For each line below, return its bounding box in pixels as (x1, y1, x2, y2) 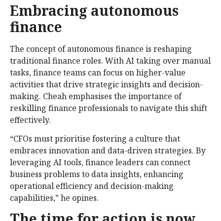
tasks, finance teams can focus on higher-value (10, 67, 185, 78)
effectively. (10, 114, 51, 125)
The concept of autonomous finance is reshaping (10, 43, 192, 54)
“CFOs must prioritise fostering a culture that (10, 133, 180, 144)
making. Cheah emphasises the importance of (10, 90, 182, 102)
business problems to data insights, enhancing (10, 168, 184, 180)
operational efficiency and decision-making (10, 180, 174, 191)
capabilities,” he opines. (10, 192, 99, 203)
